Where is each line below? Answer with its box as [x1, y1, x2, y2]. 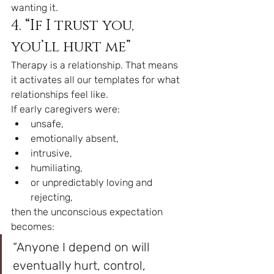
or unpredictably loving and [31, 177, 155, 188]
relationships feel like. [11, 89, 108, 100]
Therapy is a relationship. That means [11, 59, 180, 71]
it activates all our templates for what [11, 74, 182, 86]
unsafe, [31, 118, 64, 130]
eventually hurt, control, [13, 258, 149, 273]
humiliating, [31, 162, 83, 174]
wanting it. [11, 2, 58, 13]
